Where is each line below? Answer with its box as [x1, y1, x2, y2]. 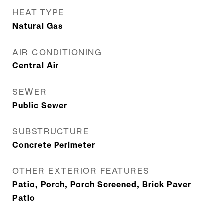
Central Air [12, 60, 59, 71]
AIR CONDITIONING [12, 47, 102, 57]
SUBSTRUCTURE [12, 126, 89, 137]
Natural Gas [12, 21, 63, 31]
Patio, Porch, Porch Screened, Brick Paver [12, 179, 191, 190]
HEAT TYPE [12, 7, 65, 18]
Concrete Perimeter [12, 140, 95, 150]
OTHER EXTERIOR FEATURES [12, 166, 150, 176]
